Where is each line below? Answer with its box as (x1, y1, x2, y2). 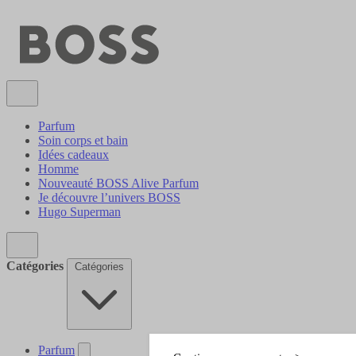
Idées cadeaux (38, 148, 109, 162)
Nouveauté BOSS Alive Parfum (38, 176, 199, 191)
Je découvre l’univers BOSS (38, 191, 180, 205)
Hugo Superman (38, 205, 121, 219)
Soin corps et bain (38, 133, 128, 148)
